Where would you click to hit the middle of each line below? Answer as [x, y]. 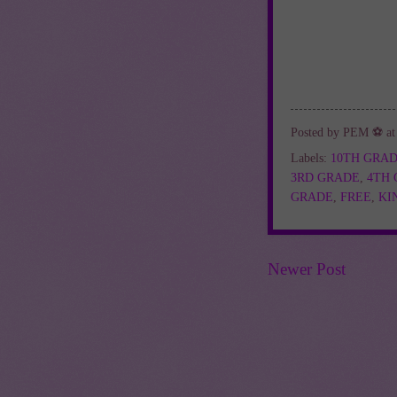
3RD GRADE [325, 177]
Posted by [317, 133]
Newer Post [307, 269]
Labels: [311, 158]
